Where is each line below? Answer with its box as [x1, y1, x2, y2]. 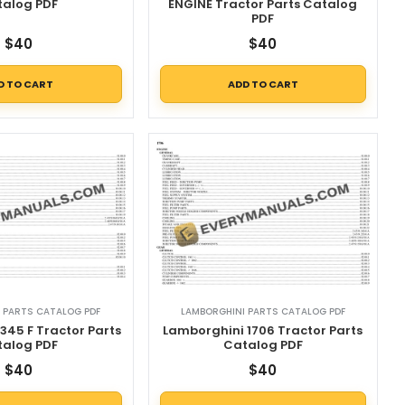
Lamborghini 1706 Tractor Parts [163, 321, 363, 339]
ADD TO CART [227, 76, 298, 91]
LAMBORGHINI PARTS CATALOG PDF [180, 304, 345, 318]
